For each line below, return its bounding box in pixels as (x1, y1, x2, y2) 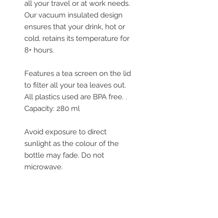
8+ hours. (24, 46, 54, 54)
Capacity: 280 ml (24, 104, 82, 113)
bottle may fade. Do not (24, 151, 104, 160)
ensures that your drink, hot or (24, 22, 125, 31)
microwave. (24, 163, 65, 171)
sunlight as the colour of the (24, 139, 119, 148)
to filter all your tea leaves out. (24, 81, 126, 90)
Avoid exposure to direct (24, 127, 107, 136)
